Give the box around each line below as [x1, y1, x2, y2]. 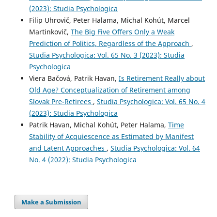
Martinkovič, [29, 27, 71, 36]
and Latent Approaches [29, 143, 107, 153]
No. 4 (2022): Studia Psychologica [29, 155, 137, 164]
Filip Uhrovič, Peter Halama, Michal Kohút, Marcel [29, 15, 190, 25]
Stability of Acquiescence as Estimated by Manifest [29, 131, 194, 141]
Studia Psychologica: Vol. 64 [110, 143, 200, 153]
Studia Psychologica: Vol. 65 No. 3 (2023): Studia [29, 50, 185, 60]
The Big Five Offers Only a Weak [70, 27, 174, 36]
